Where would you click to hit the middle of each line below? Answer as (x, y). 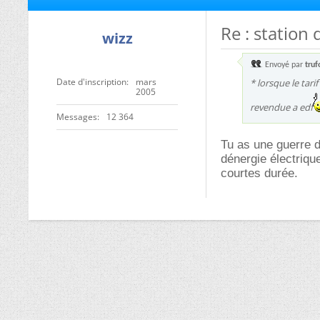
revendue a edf (281, 107)
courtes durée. (259, 173)
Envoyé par (284, 65)
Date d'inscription (91, 82)
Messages (77, 117)
